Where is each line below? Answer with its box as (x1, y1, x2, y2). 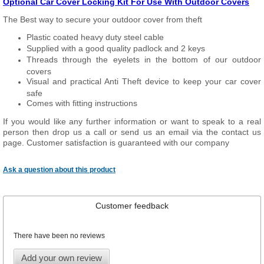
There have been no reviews (13, 232, 105, 240)
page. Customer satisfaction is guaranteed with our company (3, 138, 229, 147)
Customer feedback (95, 201, 169, 211)
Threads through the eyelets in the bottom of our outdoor (27, 55, 261, 64)
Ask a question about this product (3, 166, 115, 174)
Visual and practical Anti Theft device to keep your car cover (27, 77, 261, 86)
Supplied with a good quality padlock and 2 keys (27, 44, 205, 53)
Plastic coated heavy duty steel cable (27, 32, 164, 42)
